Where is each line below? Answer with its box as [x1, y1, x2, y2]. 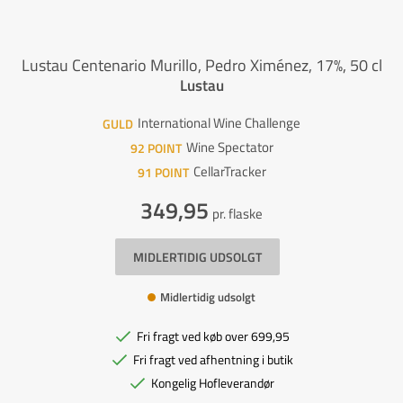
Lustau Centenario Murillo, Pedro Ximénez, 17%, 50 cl [21, 53, 382, 77]
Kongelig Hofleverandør [151, 373, 274, 392]
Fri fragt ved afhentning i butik [132, 350, 293, 369]
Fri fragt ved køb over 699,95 [136, 327, 290, 345]
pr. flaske [212, 203, 263, 224]
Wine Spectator [185, 137, 273, 157]
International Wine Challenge [138, 112, 300, 133]
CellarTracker [193, 161, 266, 182]
